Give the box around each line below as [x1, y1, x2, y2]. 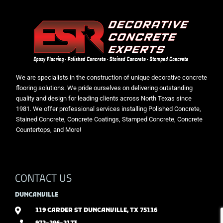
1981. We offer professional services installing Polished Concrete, [16, 105, 201, 113]
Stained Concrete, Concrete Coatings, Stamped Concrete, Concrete [16, 115, 203, 123]
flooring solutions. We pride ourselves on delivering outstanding [16, 84, 193, 92]
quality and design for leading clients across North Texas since [16, 95, 192, 103]
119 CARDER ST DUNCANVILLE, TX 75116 [35, 207, 157, 215]
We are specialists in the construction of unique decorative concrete [16, 74, 207, 82]
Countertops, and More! [16, 126, 81, 134]
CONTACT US [15, 170, 72, 186]
